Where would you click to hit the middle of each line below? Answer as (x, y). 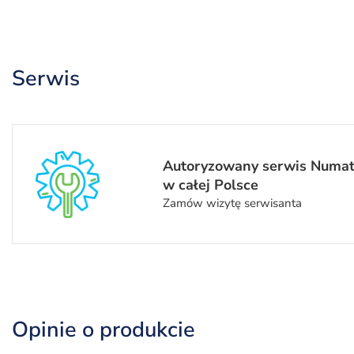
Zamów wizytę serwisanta (233, 203)
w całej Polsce (211, 185)
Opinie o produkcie (104, 330)
